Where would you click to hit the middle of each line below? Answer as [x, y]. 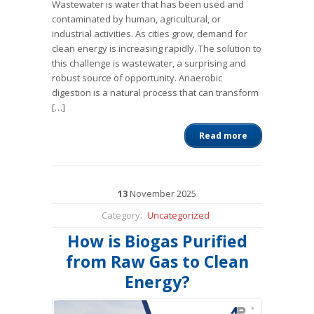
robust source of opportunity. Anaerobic [137, 78]
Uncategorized [178, 216]
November [152, 194]
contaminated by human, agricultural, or [136, 19]
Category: [122, 216]
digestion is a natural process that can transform [155, 93]
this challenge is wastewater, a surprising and [149, 63]
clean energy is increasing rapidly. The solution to [157, 49]
